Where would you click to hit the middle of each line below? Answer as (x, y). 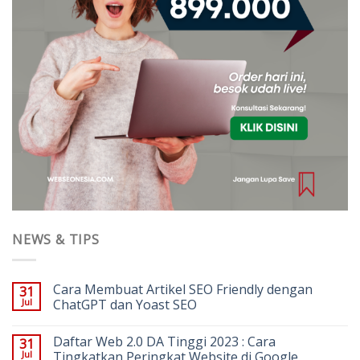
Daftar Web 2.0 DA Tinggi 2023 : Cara (164, 341)
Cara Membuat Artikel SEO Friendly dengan (183, 289)
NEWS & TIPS (56, 240)
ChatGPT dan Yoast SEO (125, 304)
